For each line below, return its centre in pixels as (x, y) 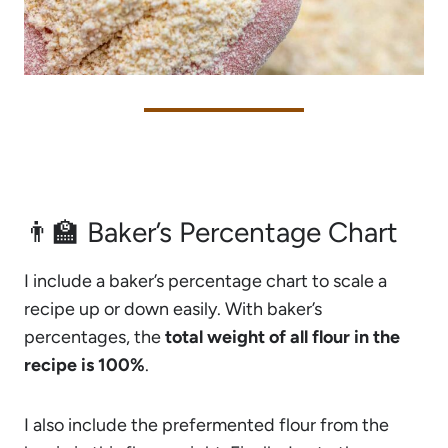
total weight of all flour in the (282, 336)
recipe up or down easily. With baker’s (173, 308)
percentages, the (94, 336)
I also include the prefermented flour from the (206, 424)
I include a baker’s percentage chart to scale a (205, 280)
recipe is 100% (84, 364)
